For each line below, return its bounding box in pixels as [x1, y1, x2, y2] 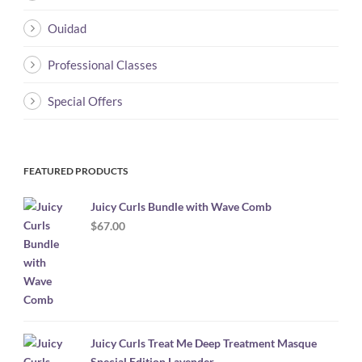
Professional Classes [48, 57, 158, 72]
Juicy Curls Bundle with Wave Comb [90, 199, 271, 213]
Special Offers [48, 93, 123, 108]
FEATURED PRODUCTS [23, 164, 128, 177]
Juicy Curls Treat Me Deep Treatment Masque [90, 335, 317, 350]
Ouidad [48, 20, 86, 36]
